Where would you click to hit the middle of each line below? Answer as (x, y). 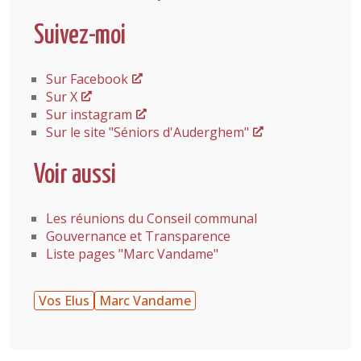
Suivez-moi (80, 36)
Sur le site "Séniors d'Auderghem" (147, 132)
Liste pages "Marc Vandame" (132, 254)
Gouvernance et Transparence (138, 236)
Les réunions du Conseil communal (151, 218)
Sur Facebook (87, 79)
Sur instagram (89, 114)
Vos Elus (64, 301)
